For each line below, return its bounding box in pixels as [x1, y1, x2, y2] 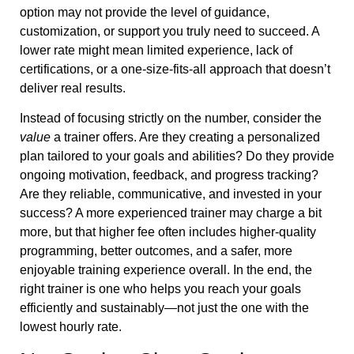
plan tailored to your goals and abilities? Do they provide [20, 149, 334, 164]
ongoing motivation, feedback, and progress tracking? [20, 168, 318, 183]
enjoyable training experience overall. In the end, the [20, 263, 312, 277]
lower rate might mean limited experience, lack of [20, 43, 292, 57]
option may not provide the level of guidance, [20, 5, 269, 19]
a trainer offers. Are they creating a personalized [51, 130, 320, 145]
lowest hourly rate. [20, 320, 122, 334]
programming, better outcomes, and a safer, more [20, 244, 292, 258]
